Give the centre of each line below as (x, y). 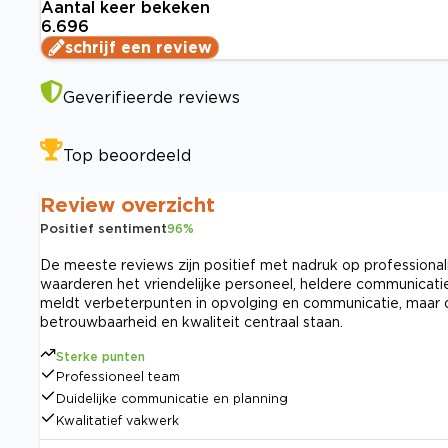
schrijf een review (138, 47)
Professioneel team (118, 377)
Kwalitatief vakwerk (117, 421)
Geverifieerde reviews (151, 97)
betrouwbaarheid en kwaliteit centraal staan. (191, 322)
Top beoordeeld (127, 155)
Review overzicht (127, 204)
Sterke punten (100, 357)
